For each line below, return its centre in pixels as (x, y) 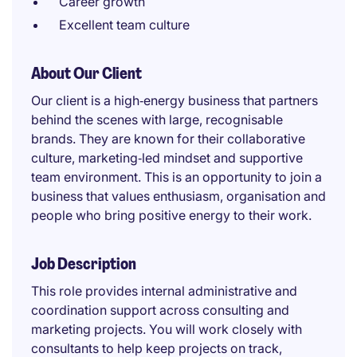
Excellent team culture (124, 25)
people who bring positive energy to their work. (171, 215)
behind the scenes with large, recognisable (157, 120)
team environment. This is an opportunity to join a (177, 177)
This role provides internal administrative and (164, 291)
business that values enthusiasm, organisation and (178, 196)
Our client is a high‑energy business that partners (175, 100)
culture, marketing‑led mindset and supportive (167, 158)
